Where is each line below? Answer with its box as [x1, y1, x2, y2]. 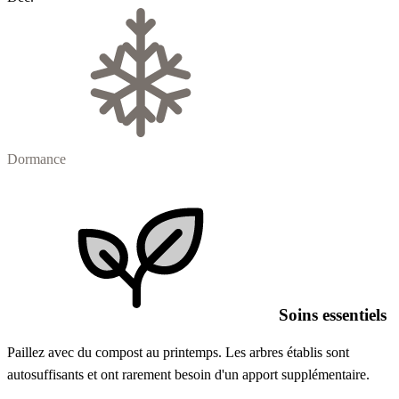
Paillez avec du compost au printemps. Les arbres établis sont [7, 345, 349, 361]
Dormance [7, 151, 66, 167]
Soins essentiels [274, 305, 387, 324]
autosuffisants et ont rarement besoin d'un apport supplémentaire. [7, 367, 370, 383]
